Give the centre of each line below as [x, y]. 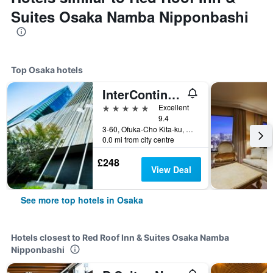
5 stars [116, 107]
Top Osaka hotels [47, 70]
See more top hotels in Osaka [82, 200]
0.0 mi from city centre [138, 139]
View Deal [171, 169]
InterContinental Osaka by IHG [174, 94]
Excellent [174, 107]
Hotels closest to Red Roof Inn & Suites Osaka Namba [120, 237]
